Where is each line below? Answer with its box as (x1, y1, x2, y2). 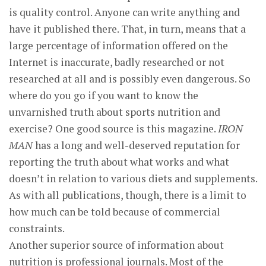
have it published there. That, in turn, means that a (9, 22, 246, 36)
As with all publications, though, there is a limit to (9, 188, 246, 202)
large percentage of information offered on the (9, 39, 228, 52)
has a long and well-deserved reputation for (33, 138, 240, 152)
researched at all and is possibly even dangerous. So (9, 72, 251, 85)
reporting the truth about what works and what (9, 155, 229, 169)
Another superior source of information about (9, 238, 224, 252)
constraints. (9, 221, 65, 235)
